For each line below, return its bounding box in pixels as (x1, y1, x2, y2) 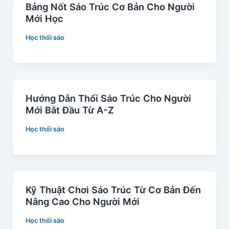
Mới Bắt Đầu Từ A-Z (25, 104, 114, 116)
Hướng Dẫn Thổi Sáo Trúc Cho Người (25, 92, 191, 104)
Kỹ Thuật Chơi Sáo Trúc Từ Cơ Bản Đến (25, 184, 201, 195)
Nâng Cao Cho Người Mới (25, 195, 140, 207)
